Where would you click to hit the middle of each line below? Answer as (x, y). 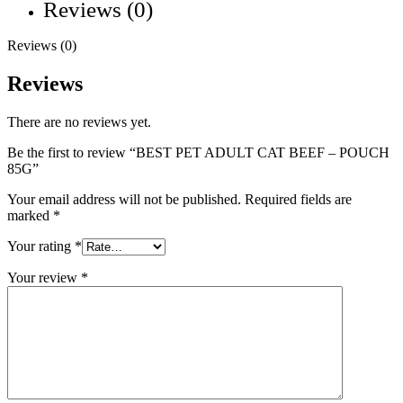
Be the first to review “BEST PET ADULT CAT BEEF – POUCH (198, 153)
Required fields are (298, 200)
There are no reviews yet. (79, 122)
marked (30, 216)
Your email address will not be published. (124, 200)
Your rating (41, 246)
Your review (44, 278)
